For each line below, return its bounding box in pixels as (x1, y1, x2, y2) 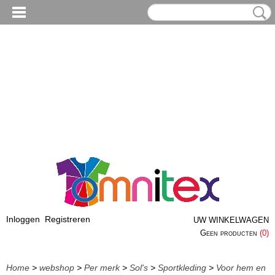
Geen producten (200, 228, 260, 238)
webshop (39, 263, 74, 273)
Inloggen (6, 214, 40, 224)
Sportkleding (158, 263, 206, 273)
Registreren (45, 214, 90, 224)
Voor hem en (216, 263, 266, 273)
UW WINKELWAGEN (193, 215, 269, 225)
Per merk (84, 263, 120, 273)
